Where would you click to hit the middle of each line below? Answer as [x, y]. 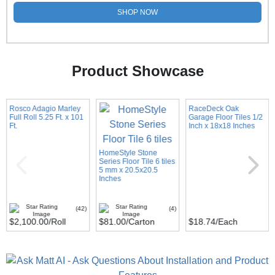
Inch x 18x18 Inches [221, 126]
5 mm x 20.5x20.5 [129, 170]
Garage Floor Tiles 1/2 [225, 117]
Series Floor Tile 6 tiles [137, 161]
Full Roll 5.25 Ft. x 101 [47, 117]
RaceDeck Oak [213, 109]
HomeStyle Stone [128, 153]
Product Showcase [137, 71]
